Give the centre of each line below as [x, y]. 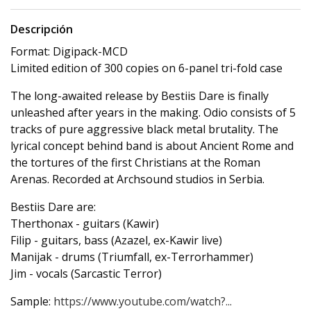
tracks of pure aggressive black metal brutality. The [144, 129]
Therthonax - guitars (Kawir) [85, 224]
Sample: [32, 301]
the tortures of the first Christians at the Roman [135, 162]
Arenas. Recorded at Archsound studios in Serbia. [137, 179]
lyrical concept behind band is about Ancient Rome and [152, 146]
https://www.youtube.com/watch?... [143, 301]
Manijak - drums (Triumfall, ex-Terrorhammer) [132, 257]
